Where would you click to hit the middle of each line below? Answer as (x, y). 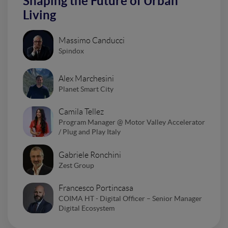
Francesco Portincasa (96, 188)
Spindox (71, 51)
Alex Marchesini (86, 78)
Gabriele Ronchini (90, 155)
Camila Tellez (81, 112)
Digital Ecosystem (87, 208)
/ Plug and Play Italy (90, 132)
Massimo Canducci (92, 40)
